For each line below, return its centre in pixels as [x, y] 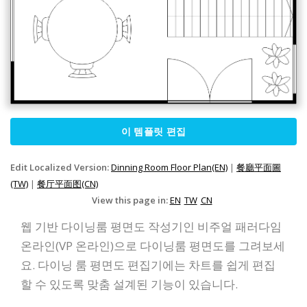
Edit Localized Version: [61, 168]
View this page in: [131, 200]
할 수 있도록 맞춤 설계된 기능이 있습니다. [129, 284]
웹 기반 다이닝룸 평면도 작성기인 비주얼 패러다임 [151, 227]
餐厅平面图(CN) [67, 184]
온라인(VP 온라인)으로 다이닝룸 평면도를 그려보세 [153, 246]
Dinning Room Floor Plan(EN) [169, 168]
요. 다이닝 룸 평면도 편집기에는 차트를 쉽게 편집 [148, 265]
